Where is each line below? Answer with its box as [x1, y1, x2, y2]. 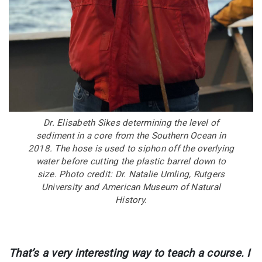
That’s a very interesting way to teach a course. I [9, 246, 250, 260]
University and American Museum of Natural [41, 181, 221, 192]
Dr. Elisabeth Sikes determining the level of [43, 117, 219, 128]
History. [115, 194, 147, 205]
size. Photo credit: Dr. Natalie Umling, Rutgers [37, 168, 225, 180]
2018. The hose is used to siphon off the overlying [27, 143, 235, 154]
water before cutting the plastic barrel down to [36, 156, 226, 167]
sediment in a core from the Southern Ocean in [36, 130, 226, 141]
